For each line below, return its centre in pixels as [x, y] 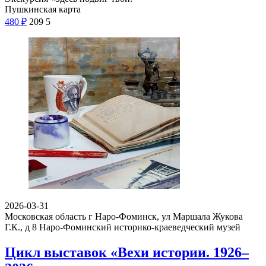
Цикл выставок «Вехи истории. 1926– [127, 252]
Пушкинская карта [43, 9]
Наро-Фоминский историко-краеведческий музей [140, 227]
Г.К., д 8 [21, 227]
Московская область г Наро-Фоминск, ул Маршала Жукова [124, 216]
